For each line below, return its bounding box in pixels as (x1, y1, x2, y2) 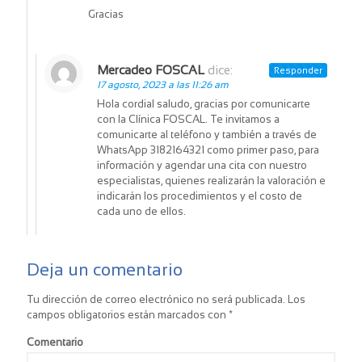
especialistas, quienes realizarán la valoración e (97, 175, 326, 187)
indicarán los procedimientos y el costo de (97, 190, 302, 203)
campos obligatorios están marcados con (27, 309, 229, 322)
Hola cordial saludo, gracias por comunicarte (97, 98, 310, 111)
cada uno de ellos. (97, 205, 186, 218)
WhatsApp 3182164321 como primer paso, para (97, 144, 319, 157)
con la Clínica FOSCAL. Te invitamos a (97, 113, 280, 126)
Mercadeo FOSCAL (97, 63, 204, 78)
